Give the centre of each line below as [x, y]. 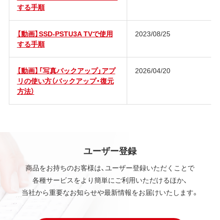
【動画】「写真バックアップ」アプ [66, 70]
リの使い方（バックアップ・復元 [65, 81]
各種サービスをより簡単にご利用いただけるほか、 [110, 180]
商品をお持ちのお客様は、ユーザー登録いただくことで [110, 168]
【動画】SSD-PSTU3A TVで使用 [65, 34]
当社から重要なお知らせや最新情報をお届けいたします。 [110, 192]
